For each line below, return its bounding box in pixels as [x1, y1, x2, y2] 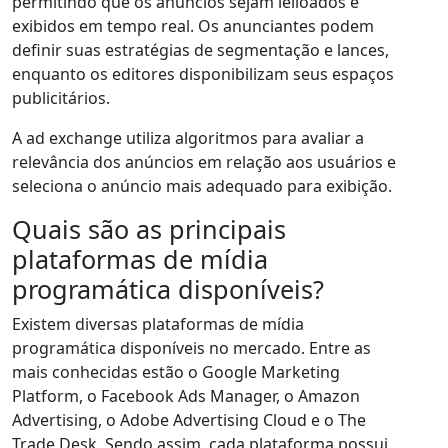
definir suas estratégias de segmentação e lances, [12, 39, 389, 62]
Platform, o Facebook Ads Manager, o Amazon [12, 385, 360, 408]
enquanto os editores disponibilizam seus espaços [12, 63, 394, 86]
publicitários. [12, 87, 110, 110]
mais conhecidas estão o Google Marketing [12, 361, 340, 384]
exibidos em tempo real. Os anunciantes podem [12, 15, 374, 38]
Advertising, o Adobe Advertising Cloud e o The [12, 409, 366, 432]
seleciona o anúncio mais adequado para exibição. [12, 175, 392, 198]
